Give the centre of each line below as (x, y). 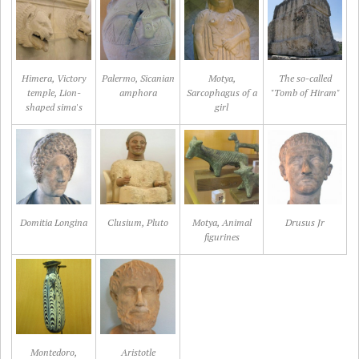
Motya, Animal (222, 222)
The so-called (305, 78)
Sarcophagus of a (222, 93)
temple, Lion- (54, 93)
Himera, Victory (54, 78)
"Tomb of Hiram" (305, 93)
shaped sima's (54, 107)
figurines (222, 237)
